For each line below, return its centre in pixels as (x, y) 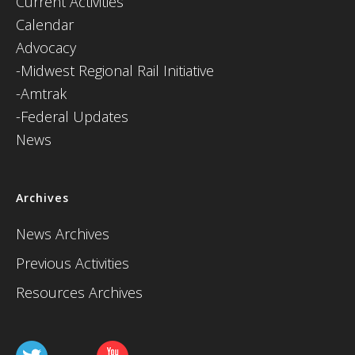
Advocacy (46, 48)
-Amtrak (41, 94)
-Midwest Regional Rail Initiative (115, 71)
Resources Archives (79, 292)
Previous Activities (73, 263)
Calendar (45, 25)
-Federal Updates (72, 116)
